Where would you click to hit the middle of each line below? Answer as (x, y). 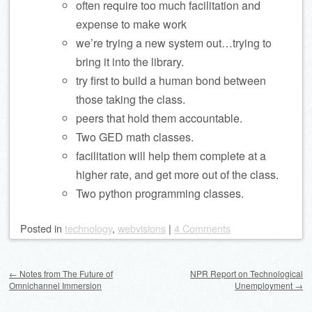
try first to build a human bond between (171, 80)
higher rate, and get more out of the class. (177, 174)
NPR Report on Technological (247, 273)
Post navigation (56, 264)
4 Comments (202, 228)
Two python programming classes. (160, 193)
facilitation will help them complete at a (171, 156)
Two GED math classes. (135, 137)
